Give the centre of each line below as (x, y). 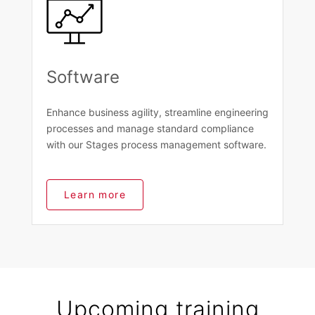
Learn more (95, 195)
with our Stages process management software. (156, 145)
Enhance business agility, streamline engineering (157, 112)
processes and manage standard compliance (150, 129)
